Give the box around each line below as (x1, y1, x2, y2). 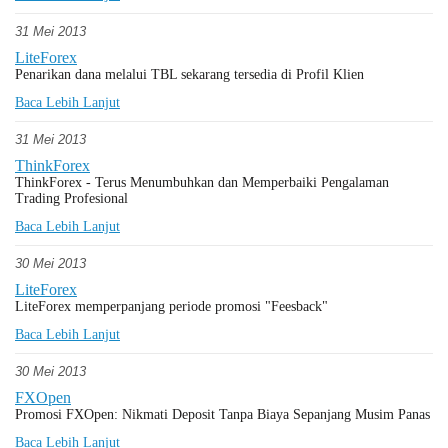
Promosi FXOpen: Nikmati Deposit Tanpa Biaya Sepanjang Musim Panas (15, 407, 430, 422)
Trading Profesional (15, 191, 128, 206)
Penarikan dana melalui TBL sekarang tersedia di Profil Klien (15, 67, 364, 82)
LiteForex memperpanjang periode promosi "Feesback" (15, 299, 328, 314)
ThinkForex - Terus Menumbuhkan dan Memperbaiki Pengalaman (15, 175, 389, 190)
